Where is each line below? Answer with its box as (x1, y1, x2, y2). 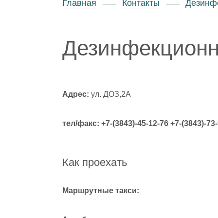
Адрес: (62, 90, 89, 98)
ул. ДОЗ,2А (89, 90, 131, 98)
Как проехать (62, 156, 127, 168)
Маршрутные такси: (62, 186, 139, 195)
